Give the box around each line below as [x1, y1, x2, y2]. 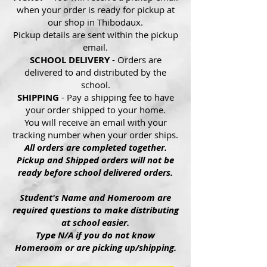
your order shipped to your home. [25, 103, 166, 116]
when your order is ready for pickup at [16, 3, 175, 15]
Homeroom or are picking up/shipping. [14, 241, 176, 254]
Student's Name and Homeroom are [20, 191, 171, 204]
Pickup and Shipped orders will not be [17, 153, 174, 166]
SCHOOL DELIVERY [29, 53, 112, 66]
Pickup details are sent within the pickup [13, 28, 178, 41]
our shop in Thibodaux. [48, 15, 143, 28]
